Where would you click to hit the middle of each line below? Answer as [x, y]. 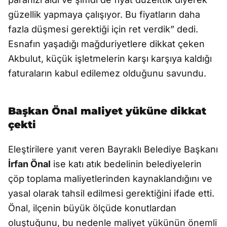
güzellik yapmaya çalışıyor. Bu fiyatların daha [104, 14]
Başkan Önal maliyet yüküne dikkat [107, 111]
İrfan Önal [29, 164]
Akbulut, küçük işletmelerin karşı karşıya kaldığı [110, 59]
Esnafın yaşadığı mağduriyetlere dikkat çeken [106, 44]
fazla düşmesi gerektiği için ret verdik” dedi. [103, 29]
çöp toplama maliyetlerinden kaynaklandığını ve [110, 179]
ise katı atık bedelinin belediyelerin [126, 164]
